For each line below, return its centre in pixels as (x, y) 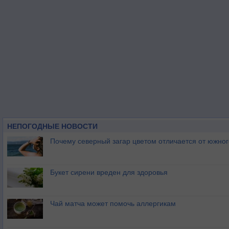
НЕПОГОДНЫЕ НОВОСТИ (52, 126)
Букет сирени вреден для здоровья (109, 172)
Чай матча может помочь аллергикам (113, 203)
